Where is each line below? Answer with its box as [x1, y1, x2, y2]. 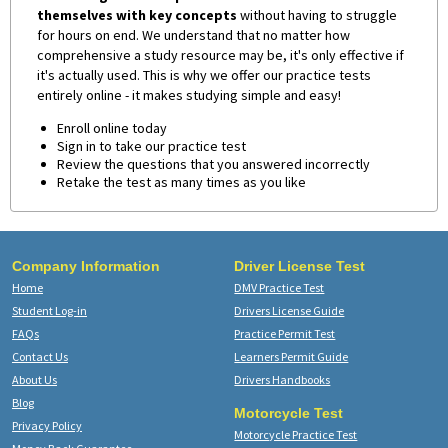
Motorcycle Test [234, 404, 344, 421]
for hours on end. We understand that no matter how [37, 25, 351, 44]
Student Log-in [12, 302, 87, 318]
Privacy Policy [12, 417, 82, 433]
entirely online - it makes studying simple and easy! [37, 85, 342, 104]
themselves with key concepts [37, 5, 238, 24]
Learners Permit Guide [234, 348, 349, 364]
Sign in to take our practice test [57, 136, 247, 155]
